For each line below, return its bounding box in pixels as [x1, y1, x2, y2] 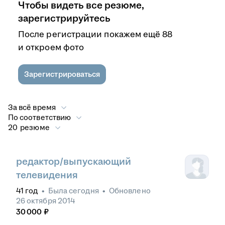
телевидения [16, 170, 78, 181]
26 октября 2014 [16, 196, 75, 205]
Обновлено [109, 186, 151, 195]
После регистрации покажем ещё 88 [18, 30, 173, 39]
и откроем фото [18, 43, 84, 52]
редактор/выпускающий [16, 156, 131, 167]
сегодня [69, 186, 99, 195]
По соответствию [8, 113, 71, 122]
